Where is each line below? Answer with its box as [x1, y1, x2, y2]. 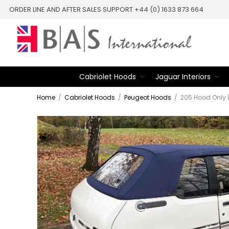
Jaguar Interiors [155, 72, 211, 82]
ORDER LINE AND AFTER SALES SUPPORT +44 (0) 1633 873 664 [9, 4, 203, 14]
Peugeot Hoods [124, 93, 171, 102]
